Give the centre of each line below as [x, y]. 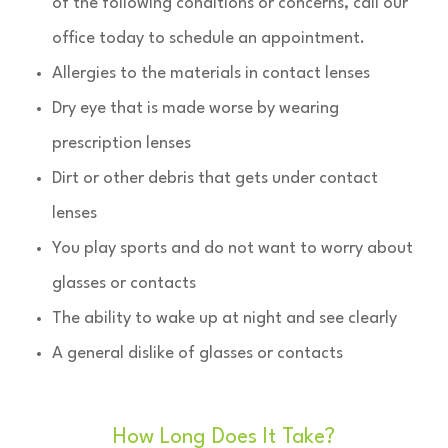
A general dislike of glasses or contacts [198, 353]
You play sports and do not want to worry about [233, 248]
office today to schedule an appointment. [209, 38]
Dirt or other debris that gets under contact [215, 178]
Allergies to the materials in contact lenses [211, 73]
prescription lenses [122, 143]
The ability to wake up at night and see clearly [225, 318]
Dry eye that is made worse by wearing [196, 108]
